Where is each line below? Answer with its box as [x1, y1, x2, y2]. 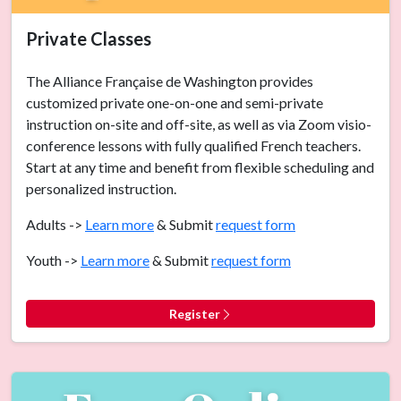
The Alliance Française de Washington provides [26, 72, 313, 90]
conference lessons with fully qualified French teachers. [26, 136, 361, 154]
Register [168, 305, 220, 321]
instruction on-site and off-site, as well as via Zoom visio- [26, 115, 371, 132]
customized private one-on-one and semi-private [26, 93, 323, 111]
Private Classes [26, 27, 151, 49]
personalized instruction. [26, 179, 176, 197]
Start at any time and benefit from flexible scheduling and [26, 158, 374, 175]
